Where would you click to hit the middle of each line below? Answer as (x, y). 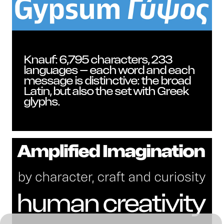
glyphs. (43, 101)
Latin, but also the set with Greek (106, 91)
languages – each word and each (109, 70)
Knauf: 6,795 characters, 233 (98, 59)
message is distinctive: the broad (107, 80)
